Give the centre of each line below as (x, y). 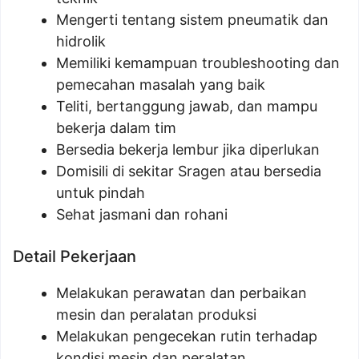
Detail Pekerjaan (75, 256)
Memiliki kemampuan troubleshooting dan (198, 63)
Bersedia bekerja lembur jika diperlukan (188, 149)
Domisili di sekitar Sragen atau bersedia (189, 171)
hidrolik (81, 41)
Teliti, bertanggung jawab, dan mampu (187, 106)
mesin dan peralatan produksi (156, 315)
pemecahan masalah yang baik (161, 85)
